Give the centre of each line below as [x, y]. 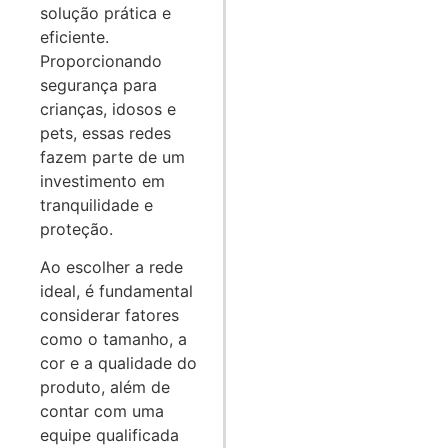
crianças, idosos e [108, 109]
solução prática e [105, 13]
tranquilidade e [96, 205]
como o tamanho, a [113, 339]
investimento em [102, 181]
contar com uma [102, 411]
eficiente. [74, 37]
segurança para [98, 85]
